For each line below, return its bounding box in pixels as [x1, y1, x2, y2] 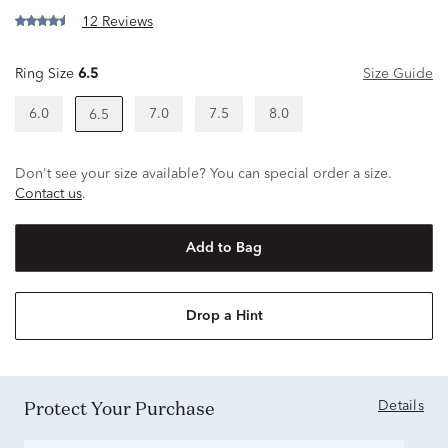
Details [378, 398, 424, 413]
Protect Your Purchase [36, 395, 215, 420]
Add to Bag [186, 240, 262, 255]
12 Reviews [82, 14, 153, 29]
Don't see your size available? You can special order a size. [15, 166, 392, 181]
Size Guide [363, 66, 433, 81]
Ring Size [15, 66, 74, 81]
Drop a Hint [185, 308, 263, 323]
